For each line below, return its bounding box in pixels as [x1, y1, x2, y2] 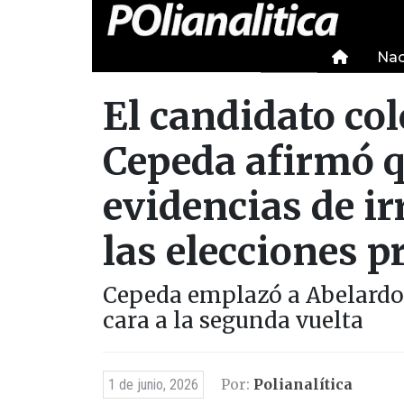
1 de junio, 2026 [108, 376, 198, 393]
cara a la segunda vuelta [103, 307, 363, 335]
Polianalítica [253, 375, 353, 393]
